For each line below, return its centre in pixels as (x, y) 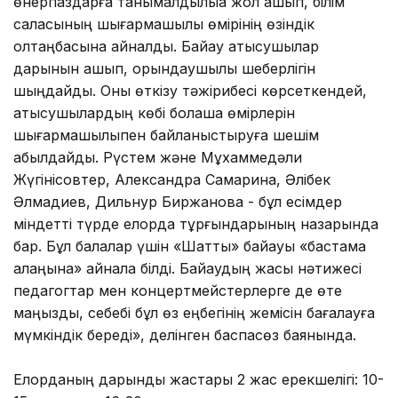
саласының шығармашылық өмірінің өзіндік (164, 24)
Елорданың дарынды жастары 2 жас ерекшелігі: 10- (199, 379)
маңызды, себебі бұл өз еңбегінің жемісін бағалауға (194, 312)
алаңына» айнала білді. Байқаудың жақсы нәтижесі (187, 268)
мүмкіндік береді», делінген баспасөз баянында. (185, 334)
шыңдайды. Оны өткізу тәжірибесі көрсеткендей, (190, 90)
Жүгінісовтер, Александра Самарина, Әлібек (172, 179)
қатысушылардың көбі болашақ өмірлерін (154, 112)
